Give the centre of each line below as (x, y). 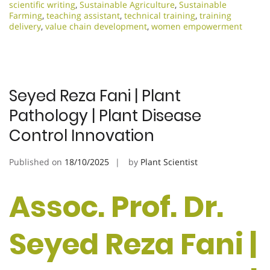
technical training (160, 15)
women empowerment (197, 26)
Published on (37, 162)
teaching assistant (83, 15)
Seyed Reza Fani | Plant (95, 96)
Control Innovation (82, 135)
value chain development (96, 26)
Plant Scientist (169, 162)
